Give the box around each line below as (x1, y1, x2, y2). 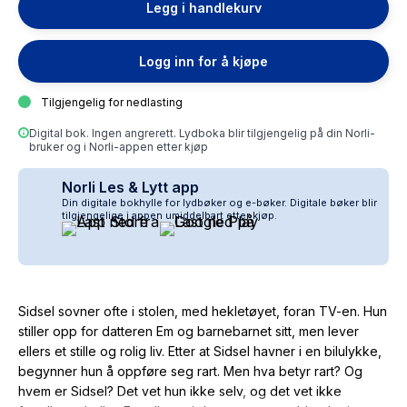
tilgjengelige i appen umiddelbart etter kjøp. (62, 209, 277, 222)
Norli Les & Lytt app (62, 178, 199, 196)
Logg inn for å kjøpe (139, 54, 268, 69)
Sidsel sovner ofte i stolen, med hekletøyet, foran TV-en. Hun (18, 303, 387, 320)
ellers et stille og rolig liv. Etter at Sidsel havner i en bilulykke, (18, 343, 382, 360)
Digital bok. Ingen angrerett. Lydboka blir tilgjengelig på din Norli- (29, 126, 375, 140)
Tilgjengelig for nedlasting (41, 95, 183, 109)
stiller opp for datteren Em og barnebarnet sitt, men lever (18, 323, 359, 340)
